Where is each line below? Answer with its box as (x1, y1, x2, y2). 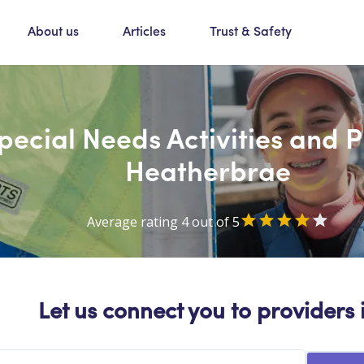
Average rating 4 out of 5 (87, 212, 240, 231)
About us (28, 26, 79, 39)
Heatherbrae (125, 149, 291, 188)
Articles (123, 26, 166, 39)
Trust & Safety (210, 26, 292, 39)
